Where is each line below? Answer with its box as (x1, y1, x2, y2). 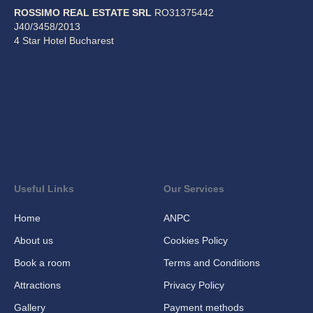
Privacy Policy (163, 279, 224, 291)
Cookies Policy (163, 234, 228, 246)
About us (14, 234, 53, 246)
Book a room (14, 256, 71, 268)
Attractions (14, 279, 61, 291)
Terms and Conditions (163, 256, 260, 268)
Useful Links (14, 182, 74, 194)
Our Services (163, 182, 224, 194)
